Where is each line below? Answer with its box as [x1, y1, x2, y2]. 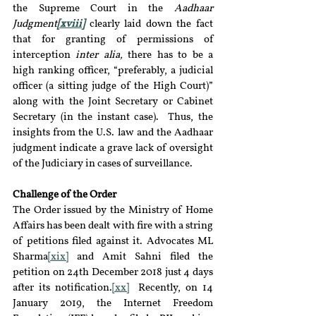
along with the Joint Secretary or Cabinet [13, 97, 213, 107]
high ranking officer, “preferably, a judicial [13, 66, 213, 76]
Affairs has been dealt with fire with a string [13, 221, 213, 231]
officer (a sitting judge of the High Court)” [13, 81, 213, 92]
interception [13, 50, 76, 61]
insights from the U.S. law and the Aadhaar [13, 128, 213, 138]
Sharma [13, 252, 48, 262]
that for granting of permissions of [13, 35, 213, 45]
